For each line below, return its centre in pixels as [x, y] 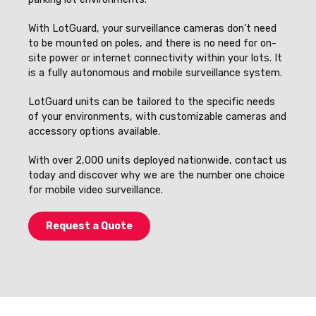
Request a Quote [89, 226]
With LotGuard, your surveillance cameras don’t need [152, 28]
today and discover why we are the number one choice [157, 175]
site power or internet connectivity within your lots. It [155, 58]
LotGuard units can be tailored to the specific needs [152, 102]
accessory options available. [96, 131]
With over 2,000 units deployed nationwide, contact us [158, 160]
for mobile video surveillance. [96, 190]
